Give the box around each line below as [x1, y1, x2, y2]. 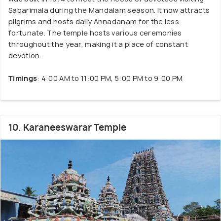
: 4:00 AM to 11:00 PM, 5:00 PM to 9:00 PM [37, 74, 183, 83]
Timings [8, 74, 37, 83]
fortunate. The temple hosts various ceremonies [8, 28, 182, 37]
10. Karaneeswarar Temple [8, 121, 126, 134]
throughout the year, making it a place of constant [8, 39, 188, 49]
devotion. [8, 51, 41, 60]
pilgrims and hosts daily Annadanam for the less [8, 17, 180, 26]
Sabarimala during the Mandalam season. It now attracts [8, 5, 210, 15]
